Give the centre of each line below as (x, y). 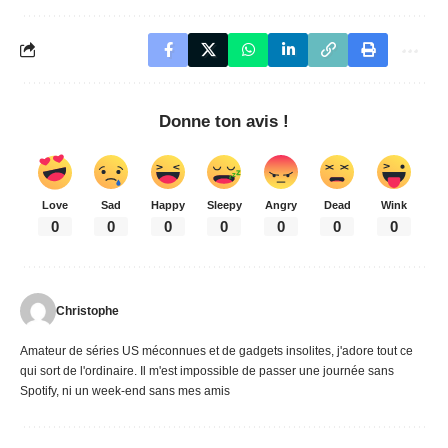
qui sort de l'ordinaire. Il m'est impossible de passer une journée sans (207, 370)
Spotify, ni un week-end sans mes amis (125, 390)
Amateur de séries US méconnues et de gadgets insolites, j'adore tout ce (216, 350)
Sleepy (224, 204)
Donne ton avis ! (224, 121)
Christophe (87, 310)
